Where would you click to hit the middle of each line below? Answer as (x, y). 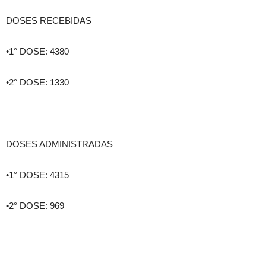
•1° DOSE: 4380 (37, 52)
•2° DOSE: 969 (35, 206)
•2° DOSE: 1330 (37, 83)
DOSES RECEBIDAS (49, 21)
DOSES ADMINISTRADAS (59, 144)
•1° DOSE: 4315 (37, 175)
